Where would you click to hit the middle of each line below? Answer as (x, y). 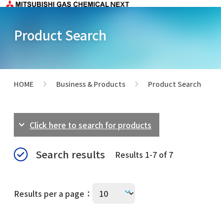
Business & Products (91, 84)
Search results (70, 154)
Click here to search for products (91, 125)
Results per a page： (53, 193)
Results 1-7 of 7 (144, 154)
